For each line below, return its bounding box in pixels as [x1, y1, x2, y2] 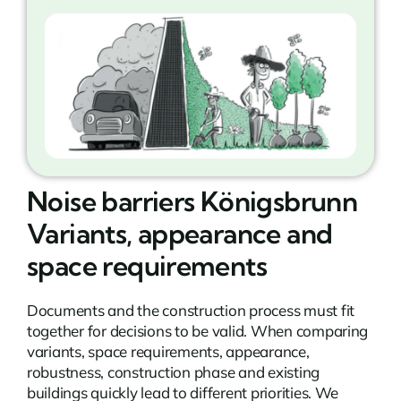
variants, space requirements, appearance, [26, 341, 310, 361]
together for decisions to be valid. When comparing [26, 320, 369, 340]
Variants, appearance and [26, 216, 333, 251]
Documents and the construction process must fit [26, 300, 354, 320]
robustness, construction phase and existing [26, 362, 320, 381]
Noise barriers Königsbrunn [26, 183, 358, 218]
